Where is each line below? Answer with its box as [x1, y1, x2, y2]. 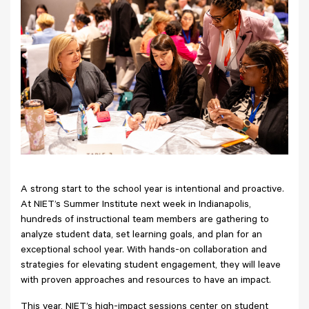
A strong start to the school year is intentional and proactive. [21, 184, 284, 196]
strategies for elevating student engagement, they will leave [21, 260, 281, 272]
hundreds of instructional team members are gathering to [21, 215, 269, 226]
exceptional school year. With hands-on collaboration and [21, 245, 267, 257]
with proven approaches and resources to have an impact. [21, 275, 271, 287]
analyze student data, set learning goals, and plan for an [21, 230, 262, 241]
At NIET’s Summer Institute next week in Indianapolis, [21, 199, 251, 211]
